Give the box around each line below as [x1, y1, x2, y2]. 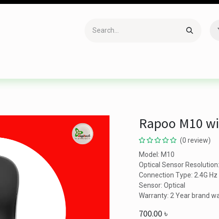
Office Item [106, 64, 141, 72]
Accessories [13, 64, 51, 72]
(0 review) [180, 136, 211, 144]
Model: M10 [139, 151, 175, 158]
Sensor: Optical [139, 181, 185, 189]
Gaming [66, 64, 91, 72]
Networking [155, 64, 192, 72]
